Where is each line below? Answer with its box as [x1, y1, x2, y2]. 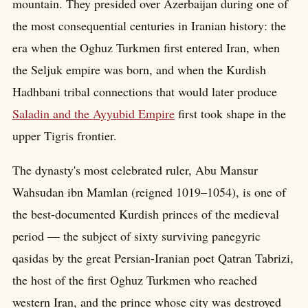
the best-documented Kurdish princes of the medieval [12, 206, 279, 223]
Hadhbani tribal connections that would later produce [12, 83, 277, 100]
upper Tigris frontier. [12, 127, 117, 144]
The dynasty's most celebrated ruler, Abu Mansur [12, 162, 258, 179]
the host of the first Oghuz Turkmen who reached [12, 272, 257, 289]
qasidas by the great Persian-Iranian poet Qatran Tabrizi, [12, 250, 294, 267]
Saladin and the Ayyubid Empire [12, 105, 175, 122]
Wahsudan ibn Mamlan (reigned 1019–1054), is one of [12, 184, 286, 201]
